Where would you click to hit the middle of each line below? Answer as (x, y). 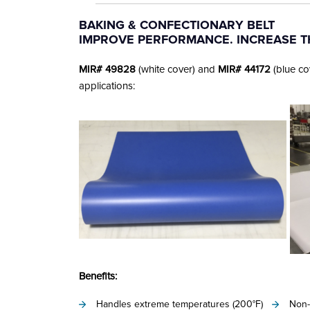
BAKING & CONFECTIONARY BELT (177, 25)
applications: (107, 86)
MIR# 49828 (107, 69)
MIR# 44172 (244, 69)
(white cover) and (177, 69)
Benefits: (98, 276)
